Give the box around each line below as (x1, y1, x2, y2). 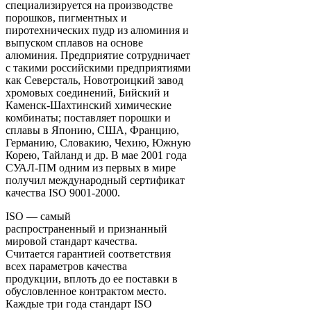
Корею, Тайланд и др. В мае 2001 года (6, 149, 187, 161)
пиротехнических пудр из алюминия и (6, 24, 189, 36)
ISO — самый (6, 210, 71, 222)
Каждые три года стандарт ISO (6, 297, 152, 310)
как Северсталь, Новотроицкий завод (6, 74, 183, 86)
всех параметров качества (6, 260, 127, 272)
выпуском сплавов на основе (6, 36, 143, 49)
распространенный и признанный (6, 222, 167, 235)
